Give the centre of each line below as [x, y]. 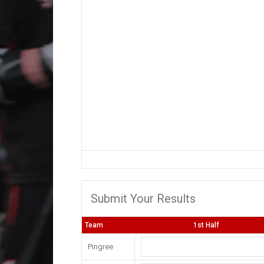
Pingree [100, 247]
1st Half [206, 225]
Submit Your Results [143, 199]
